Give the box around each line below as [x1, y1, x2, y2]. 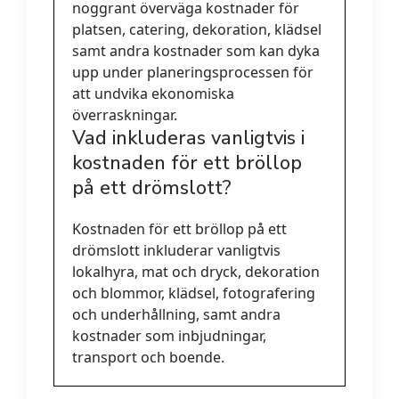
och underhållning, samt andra [72, 305, 281, 325]
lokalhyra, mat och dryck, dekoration [72, 262, 320, 282]
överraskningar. [72, 105, 177, 126]
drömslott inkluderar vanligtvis [72, 240, 281, 261]
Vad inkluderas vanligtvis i [72, 125, 305, 152]
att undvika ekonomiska [72, 84, 234, 104]
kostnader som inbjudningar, [72, 326, 266, 346]
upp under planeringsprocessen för [72, 62, 313, 83]
